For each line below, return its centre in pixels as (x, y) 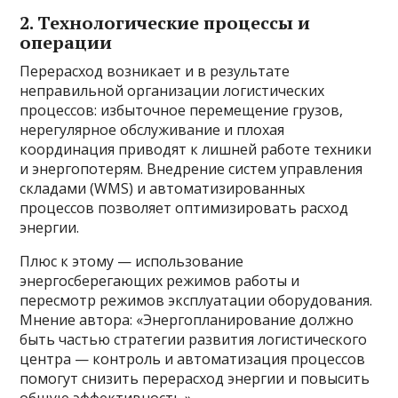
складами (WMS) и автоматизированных (163, 189)
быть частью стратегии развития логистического (194, 340)
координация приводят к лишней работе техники (196, 150)
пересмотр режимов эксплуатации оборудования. (196, 301)
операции (66, 43)
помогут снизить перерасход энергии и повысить (195, 379)
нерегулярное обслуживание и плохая (152, 130)
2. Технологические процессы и (165, 23)
